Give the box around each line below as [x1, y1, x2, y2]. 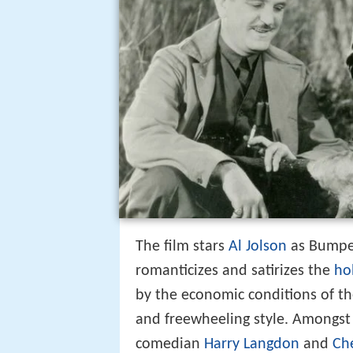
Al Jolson [229, 238, 287, 255]
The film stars [136, 238, 229, 255]
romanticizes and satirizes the [136, 262, 334, 279]
